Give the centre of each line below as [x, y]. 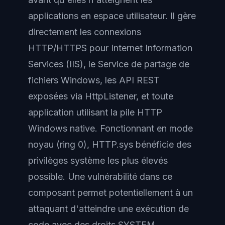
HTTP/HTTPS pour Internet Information [110, 48]
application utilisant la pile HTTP [95, 112]
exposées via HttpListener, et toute [101, 96]
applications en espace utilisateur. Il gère [112, 16]
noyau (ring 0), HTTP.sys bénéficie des [110, 144]
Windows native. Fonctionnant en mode [110, 128]
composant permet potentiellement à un [110, 192]
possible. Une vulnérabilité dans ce [100, 176]
